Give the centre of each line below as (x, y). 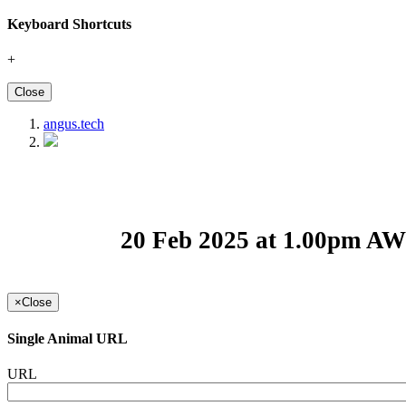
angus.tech (74, 124)
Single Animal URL (68, 339)
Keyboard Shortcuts (69, 24)
